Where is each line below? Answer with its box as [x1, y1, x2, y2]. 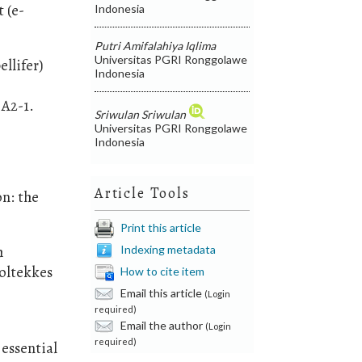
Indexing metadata [120, 242, 217, 256]
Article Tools [95, 183, 190, 203]
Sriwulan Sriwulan [95, 107, 187, 121]
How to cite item [120, 263, 205, 278]
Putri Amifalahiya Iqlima [95, 38, 217, 53]
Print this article [120, 220, 202, 234]
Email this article [118, 285, 205, 300]
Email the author [118, 318, 206, 332]
